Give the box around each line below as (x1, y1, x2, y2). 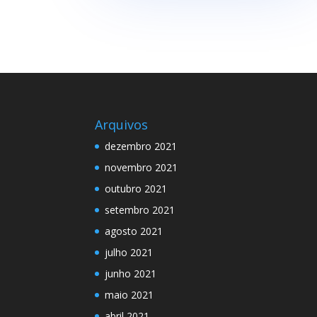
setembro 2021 (105, 203, 175, 217)
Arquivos (95, 116, 149, 134)
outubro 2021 (105, 182, 168, 196)
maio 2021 (105, 288, 154, 302)
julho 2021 (105, 246, 154, 260)
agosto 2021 (105, 224, 163, 238)
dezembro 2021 (105, 139, 178, 154)
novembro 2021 (105, 161, 178, 175)
